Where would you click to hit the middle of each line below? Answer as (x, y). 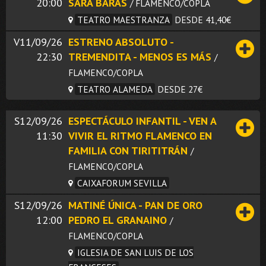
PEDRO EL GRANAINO (118, 220)
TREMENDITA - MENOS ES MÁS (140, 56)
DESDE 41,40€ (203, 19)
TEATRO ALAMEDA (115, 89)
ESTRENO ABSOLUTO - (121, 42)
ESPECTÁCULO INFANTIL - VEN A (142, 121)
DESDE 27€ (180, 89)
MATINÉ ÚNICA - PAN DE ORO (135, 205)
